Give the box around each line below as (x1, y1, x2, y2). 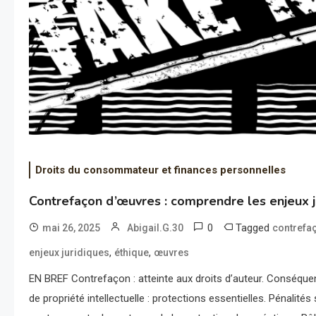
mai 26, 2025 (42, 221, 101, 233)
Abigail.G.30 (127, 221, 184, 233)
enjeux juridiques (29, 246, 110, 258)
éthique (114, 246, 150, 258)
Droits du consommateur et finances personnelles (35, 163, 286, 176)
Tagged (236, 221, 273, 234)
